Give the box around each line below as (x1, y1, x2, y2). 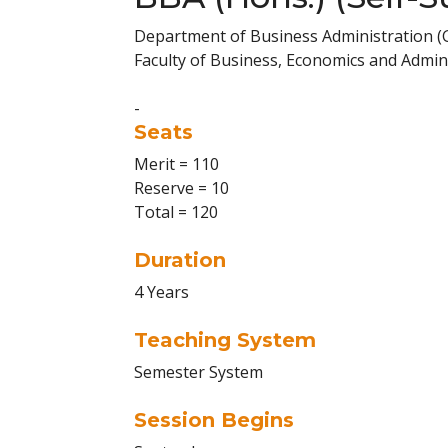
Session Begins (134, 408, 294, 432)
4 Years (134, 281, 189, 303)
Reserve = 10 (134, 177, 229, 199)
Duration (134, 248, 226, 272)
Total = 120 (134, 201, 218, 223)
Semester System (134, 361, 263, 383)
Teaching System (134, 328, 316, 352)
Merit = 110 (134, 153, 219, 175)
